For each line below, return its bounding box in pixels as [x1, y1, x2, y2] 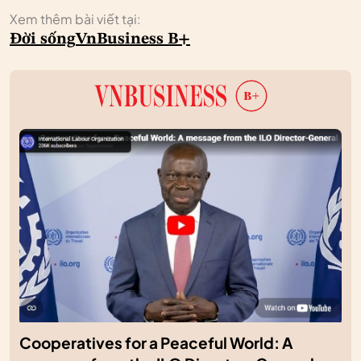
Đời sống [10, 31, 76, 48]
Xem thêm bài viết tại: [10, 10, 141, 28]
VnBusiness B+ [76, 31, 190, 48]
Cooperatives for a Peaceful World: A [19, 334, 293, 353]
